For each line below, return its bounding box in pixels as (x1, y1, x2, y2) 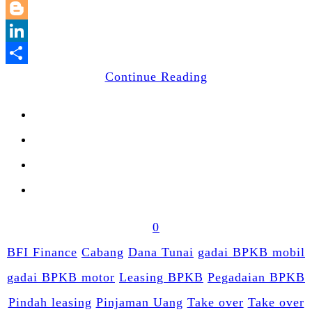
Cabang (81, 245, 124, 260)
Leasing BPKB (119, 270, 203, 285)
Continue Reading (104, 70, 208, 84)
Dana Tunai (128, 245, 194, 260)
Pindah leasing (8, 295, 92, 310)
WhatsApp (156, 1, 215, 16)
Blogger (156, 24, 201, 38)
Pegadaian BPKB (208, 270, 305, 285)
